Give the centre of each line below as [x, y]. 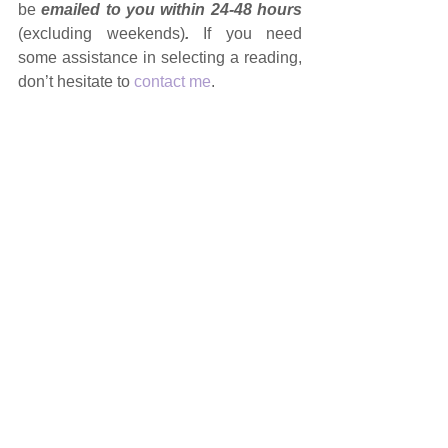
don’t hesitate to [76, 81]
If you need [252, 33]
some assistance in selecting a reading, [160, 57]
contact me [172, 81]
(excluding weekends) [101, 33]
